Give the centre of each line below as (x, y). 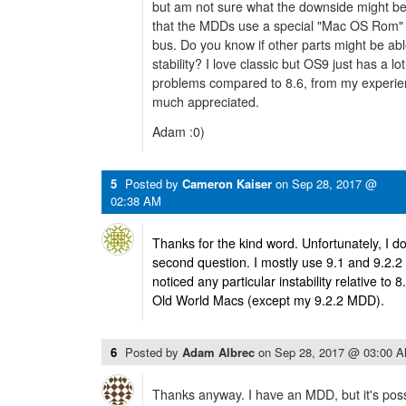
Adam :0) (179, 132)
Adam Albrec (220, 353)
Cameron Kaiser (227, 184)
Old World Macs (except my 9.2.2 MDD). (268, 300)
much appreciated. (206, 102)
